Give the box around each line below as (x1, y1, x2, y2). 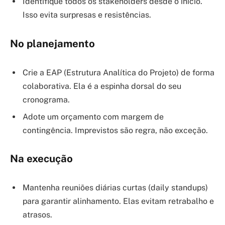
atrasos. (23, 209, 52, 219)
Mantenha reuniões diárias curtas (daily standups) (23, 182, 208, 192)
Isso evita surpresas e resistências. (23, 10, 151, 20)
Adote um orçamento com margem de (23, 111, 164, 122)
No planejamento (10, 37, 95, 50)
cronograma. (23, 94, 70, 104)
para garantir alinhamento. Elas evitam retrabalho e (23, 196, 214, 206)
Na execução (10, 153, 73, 165)
